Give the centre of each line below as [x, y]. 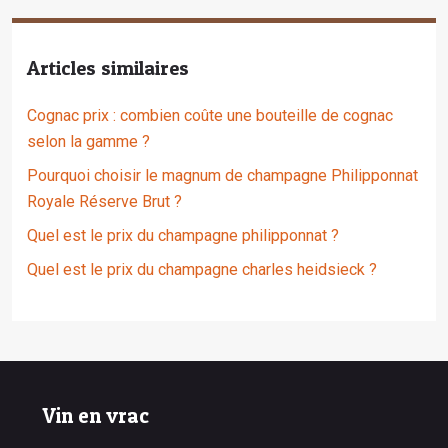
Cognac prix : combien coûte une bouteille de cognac [210, 115]
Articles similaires [108, 68]
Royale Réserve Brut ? [104, 201]
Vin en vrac [95, 415]
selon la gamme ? [88, 141]
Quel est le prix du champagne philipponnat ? [183, 235]
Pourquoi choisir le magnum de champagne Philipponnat [222, 175]
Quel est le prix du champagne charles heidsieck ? [202, 269]
